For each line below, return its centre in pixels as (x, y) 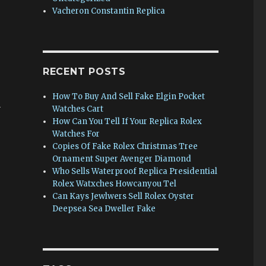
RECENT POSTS (84, 72)
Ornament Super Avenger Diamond (122, 159)
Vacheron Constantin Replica (109, 11)
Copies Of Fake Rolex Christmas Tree (125, 146)
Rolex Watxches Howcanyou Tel (115, 184)
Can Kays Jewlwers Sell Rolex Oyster (123, 196)
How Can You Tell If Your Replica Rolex (127, 121)
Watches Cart (78, 109)
